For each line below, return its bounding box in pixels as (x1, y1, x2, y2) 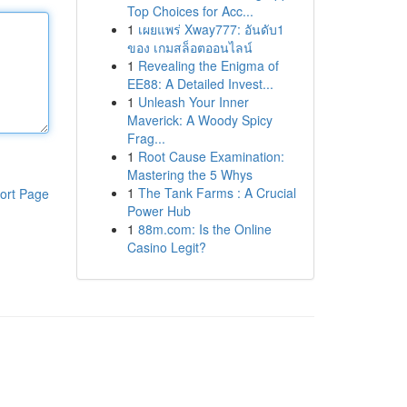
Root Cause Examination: (137, 147, 284, 165)
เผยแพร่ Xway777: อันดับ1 (137, 20, 284, 38)
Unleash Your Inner (137, 93, 249, 111)
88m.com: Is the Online (137, 220, 272, 238)
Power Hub (126, 202, 191, 220)
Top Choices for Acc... (126, 2, 253, 20)
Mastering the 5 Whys (126, 165, 253, 184)
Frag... (126, 129, 165, 147)
